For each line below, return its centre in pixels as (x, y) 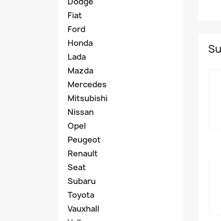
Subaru (82, 181)
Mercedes (87, 84)
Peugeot (84, 140)
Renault (83, 153)
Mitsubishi (88, 98)
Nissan (81, 112)
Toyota (81, 195)
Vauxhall (83, 209)
